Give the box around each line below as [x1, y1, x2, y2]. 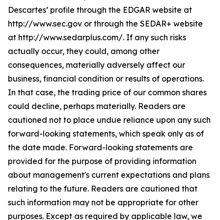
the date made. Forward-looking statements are [8, 142, 193, 152]
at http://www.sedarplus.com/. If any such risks [8, 32, 186, 42]
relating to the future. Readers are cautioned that [8, 184, 197, 193]
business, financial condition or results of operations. [8, 74, 204, 83]
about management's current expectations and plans [8, 170, 210, 180]
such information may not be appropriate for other [8, 197, 198, 207]
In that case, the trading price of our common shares [8, 87, 207, 97]
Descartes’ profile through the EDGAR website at [8, 5, 192, 15]
